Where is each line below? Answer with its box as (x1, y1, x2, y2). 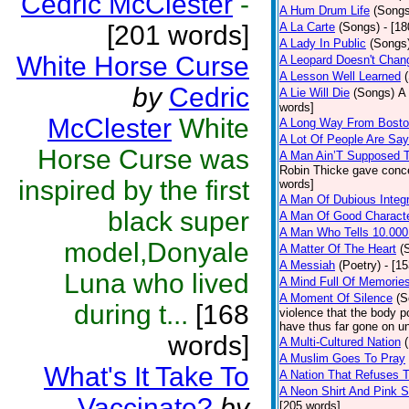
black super (108, 206, 249, 236)
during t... (74, 299, 188, 330)
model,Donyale (64, 237, 249, 267)
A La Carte (279, 20, 335, 34)
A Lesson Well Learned (279, 69, 401, 83)
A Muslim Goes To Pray (279, 351, 405, 365)
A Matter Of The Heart (279, 242, 396, 256)
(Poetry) (339, 258, 381, 272)
